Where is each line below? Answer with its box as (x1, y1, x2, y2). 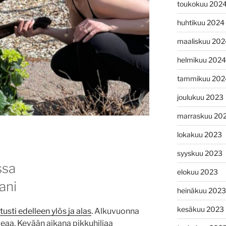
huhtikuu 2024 (177, 18, 224, 27)
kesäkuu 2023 (177, 204, 224, 213)
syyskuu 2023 (177, 148, 222, 157)
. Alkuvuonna (91, 206, 139, 216)
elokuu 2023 (177, 167, 218, 176)
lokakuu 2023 (177, 130, 222, 139)
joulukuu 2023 (177, 92, 223, 101)
